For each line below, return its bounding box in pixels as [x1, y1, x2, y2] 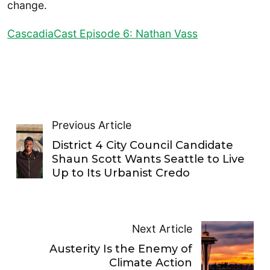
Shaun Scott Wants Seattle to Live [51, 152, 245, 166]
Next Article [132, 222, 193, 236]
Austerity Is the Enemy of [49, 242, 193, 256]
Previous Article [51, 118, 131, 131]
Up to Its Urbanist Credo [51, 166, 190, 180]
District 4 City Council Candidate [51, 138, 233, 152]
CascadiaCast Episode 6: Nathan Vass [7, 27, 198, 40]
